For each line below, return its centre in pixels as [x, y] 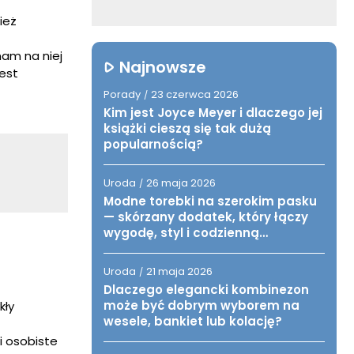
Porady [122, 94]
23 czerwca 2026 [195, 94]
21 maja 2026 [179, 271]
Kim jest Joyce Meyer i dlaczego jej [213, 113]
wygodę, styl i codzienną [181, 233]
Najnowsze [163, 67]
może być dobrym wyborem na [201, 305]
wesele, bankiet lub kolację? [193, 321]
